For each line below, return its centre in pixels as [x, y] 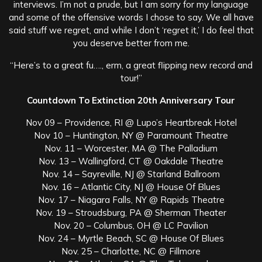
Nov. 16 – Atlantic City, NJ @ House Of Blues [131, 187]
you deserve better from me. [131, 43]
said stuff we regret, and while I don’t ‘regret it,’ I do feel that [131, 30]
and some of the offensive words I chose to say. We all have [131, 18]
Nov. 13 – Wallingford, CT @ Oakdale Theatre [131, 161]
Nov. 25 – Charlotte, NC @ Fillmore [131, 251]
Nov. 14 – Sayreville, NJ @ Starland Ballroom [131, 174]
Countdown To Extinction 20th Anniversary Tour [131, 101]
